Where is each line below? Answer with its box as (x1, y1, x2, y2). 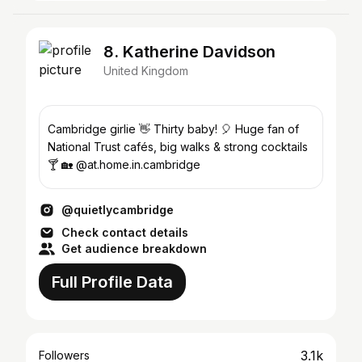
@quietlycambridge (61, 203, 174, 217)
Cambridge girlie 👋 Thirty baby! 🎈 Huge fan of (48, 122, 299, 136)
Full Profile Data (52, 272, 173, 292)
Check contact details (61, 225, 188, 239)
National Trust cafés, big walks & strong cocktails (48, 140, 308, 154)
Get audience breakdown (61, 242, 207, 255)
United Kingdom (103, 64, 188, 78)
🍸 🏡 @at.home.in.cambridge (61, 158, 200, 171)
